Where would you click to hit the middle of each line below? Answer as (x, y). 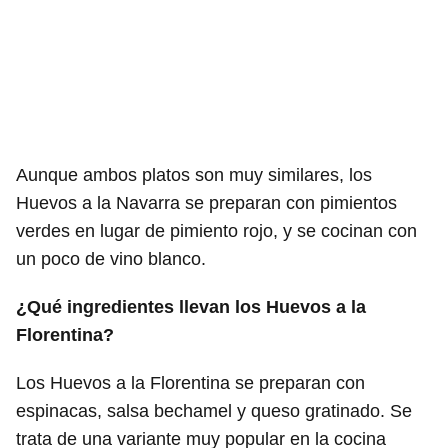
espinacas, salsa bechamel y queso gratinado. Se (214, 410)
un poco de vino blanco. (111, 258)
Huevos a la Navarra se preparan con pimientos (206, 202)
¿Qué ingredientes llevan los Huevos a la (191, 306)
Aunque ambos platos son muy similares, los (194, 174)
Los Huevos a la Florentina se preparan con (190, 382)
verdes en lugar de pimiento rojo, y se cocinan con (216, 230)
